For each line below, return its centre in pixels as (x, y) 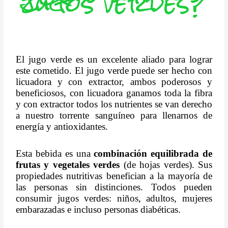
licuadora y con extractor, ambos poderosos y (114, 82)
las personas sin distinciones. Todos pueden (114, 187)
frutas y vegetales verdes (68, 164)
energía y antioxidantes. (62, 127)
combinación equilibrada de (153, 153)
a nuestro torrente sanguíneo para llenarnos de (114, 116)
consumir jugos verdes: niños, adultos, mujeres (114, 198)
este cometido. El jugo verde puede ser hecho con (114, 71)
